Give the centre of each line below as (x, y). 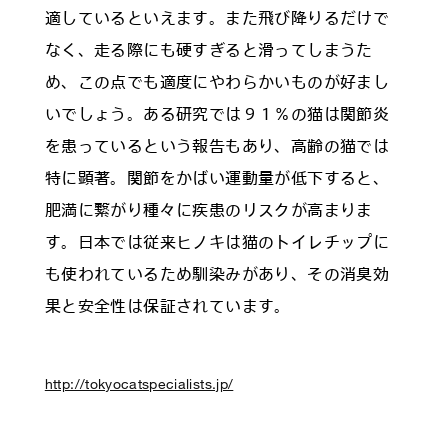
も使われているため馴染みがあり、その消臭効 (217, 273)
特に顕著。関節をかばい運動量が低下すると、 (217, 177)
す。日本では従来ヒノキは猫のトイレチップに (217, 241)
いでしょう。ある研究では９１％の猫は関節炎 (217, 113)
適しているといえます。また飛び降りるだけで (217, 17)
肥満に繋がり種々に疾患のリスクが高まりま (208, 209)
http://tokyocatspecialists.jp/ (139, 383)
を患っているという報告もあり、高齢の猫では (217, 145)
